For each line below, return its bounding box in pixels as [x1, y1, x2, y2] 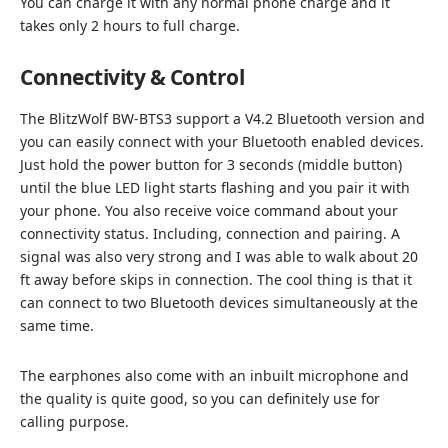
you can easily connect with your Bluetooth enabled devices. [20, 132, 424, 152]
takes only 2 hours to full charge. [20, 15, 240, 35]
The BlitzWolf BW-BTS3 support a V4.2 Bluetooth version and [20, 109, 425, 129]
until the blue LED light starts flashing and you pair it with [20, 178, 410, 198]
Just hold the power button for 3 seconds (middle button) [20, 155, 402, 175]
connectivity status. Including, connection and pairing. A [20, 224, 400, 244]
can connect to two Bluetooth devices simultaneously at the [20, 293, 418, 313]
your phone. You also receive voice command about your [20, 201, 398, 221]
